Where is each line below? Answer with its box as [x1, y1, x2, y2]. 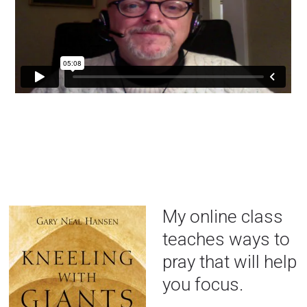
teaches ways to [162, 228, 291, 249]
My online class [162, 206, 284, 227]
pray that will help [162, 251, 297, 272]
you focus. [162, 273, 244, 295]
